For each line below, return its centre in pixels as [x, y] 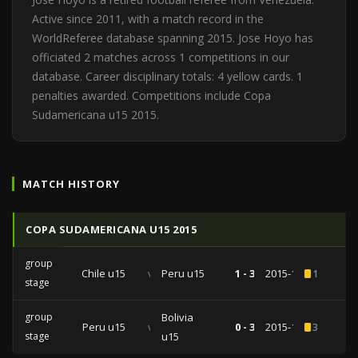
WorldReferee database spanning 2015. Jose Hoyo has [173, 38]
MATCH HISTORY [72, 184]
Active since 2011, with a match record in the [148, 19]
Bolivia [177, 317]
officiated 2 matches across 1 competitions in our [161, 57]
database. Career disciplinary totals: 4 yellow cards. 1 [167, 76]
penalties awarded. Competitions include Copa [151, 95]
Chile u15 [103, 273]
